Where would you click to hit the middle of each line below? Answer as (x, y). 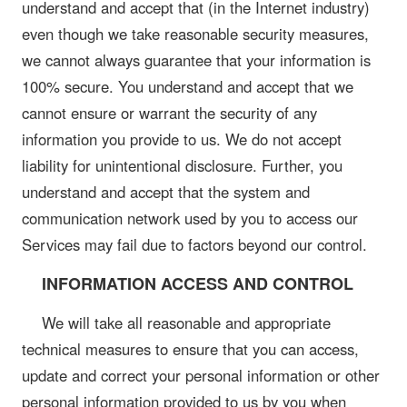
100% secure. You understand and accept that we (188, 86)
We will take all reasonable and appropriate (186, 323)
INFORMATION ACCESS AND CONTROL (197, 283)
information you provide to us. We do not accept (182, 139)
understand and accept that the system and (166, 191)
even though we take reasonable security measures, (195, 33)
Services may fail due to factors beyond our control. (194, 244)
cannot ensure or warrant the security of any (169, 112)
